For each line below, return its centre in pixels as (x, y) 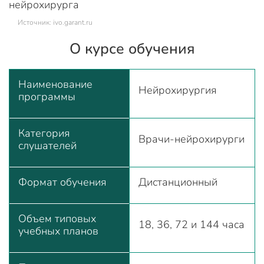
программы (47, 96)
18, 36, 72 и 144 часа (192, 224)
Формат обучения (62, 182)
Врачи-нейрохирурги (192, 139)
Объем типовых (57, 218)
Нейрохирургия (178, 90)
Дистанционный (178, 182)
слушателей (47, 145)
